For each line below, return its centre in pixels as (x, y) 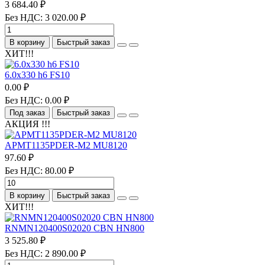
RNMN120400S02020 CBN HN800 (75, 228)
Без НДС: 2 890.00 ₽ (45, 253)
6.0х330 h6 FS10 (37, 75)
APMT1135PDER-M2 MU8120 (66, 145)
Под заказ (27, 112)
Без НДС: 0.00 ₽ (37, 100)
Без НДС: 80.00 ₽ (39, 170)
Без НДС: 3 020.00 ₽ (45, 17)
